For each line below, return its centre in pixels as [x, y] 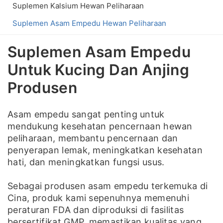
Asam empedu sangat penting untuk [86, 114]
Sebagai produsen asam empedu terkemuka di [108, 186]
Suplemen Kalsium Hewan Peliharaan [78, 6]
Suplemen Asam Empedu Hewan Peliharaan [89, 23]
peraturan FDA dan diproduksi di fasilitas [96, 210]
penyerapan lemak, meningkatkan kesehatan [105, 150]
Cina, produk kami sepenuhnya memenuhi [99, 198]
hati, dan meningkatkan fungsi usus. [86, 162]
